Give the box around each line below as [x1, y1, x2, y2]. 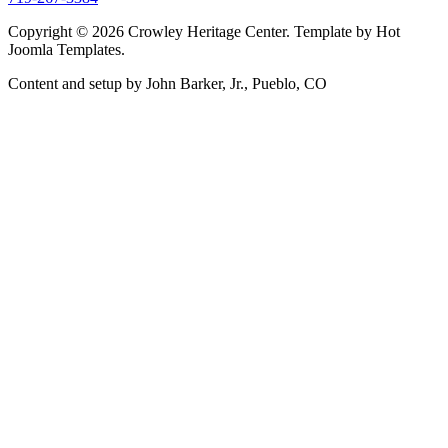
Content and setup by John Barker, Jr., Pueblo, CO [8, 75, 327, 93]
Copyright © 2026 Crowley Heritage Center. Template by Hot [8, 23, 400, 41]
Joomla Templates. [8, 41, 125, 59]
